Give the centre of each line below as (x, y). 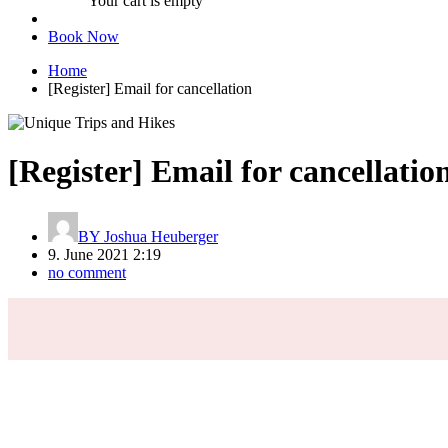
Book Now (83, 36)
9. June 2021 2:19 (104, 254)
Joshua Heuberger (159, 236)
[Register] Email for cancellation (150, 88)
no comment (87, 272)
